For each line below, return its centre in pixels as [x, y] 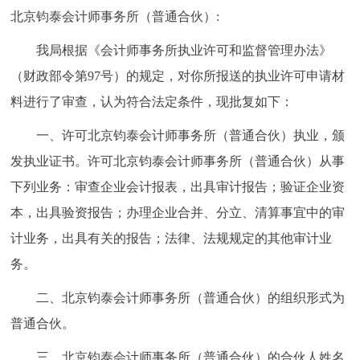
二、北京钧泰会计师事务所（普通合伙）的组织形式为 [191, 298]
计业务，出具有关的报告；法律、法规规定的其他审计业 [172, 238]
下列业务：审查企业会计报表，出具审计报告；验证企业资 [178, 187]
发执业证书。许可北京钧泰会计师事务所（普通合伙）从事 [178, 161]
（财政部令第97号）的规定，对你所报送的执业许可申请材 [178, 76]
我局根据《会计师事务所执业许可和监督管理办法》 [184, 50]
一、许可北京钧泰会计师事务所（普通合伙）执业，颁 [191, 135]
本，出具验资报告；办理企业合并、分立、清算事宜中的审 [178, 213]
